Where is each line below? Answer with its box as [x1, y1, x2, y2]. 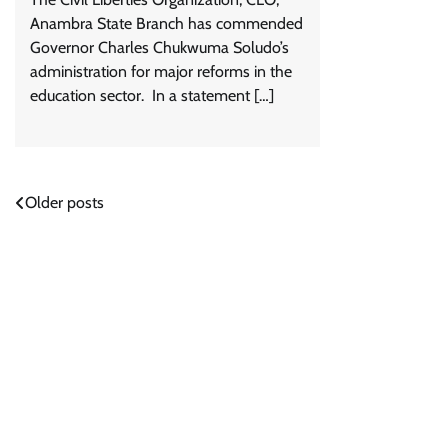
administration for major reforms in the [30, 62, 292, 82]
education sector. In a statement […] [30, 86, 274, 106]
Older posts [25, 193, 104, 213]
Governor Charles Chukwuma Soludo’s [30, 38, 289, 58]
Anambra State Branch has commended [30, 14, 303, 34]
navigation [14, 229, 122, 259]
